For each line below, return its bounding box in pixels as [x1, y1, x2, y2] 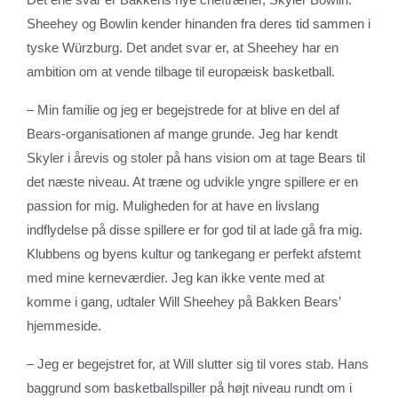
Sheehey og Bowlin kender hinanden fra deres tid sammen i [27, 15, 370, 31]
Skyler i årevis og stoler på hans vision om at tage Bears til [27, 149, 365, 165]
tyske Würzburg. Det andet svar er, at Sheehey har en [27, 39, 338, 55]
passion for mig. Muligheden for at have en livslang [27, 197, 319, 213]
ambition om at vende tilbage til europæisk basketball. [27, 63, 335, 79]
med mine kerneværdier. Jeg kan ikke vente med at [27, 269, 324, 285]
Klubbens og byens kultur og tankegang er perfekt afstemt [27, 245, 361, 261]
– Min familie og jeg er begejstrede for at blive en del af [27, 101, 339, 117]
